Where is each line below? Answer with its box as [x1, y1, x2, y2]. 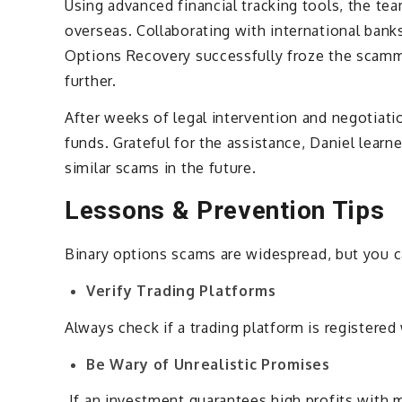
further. [65, 72, 117, 91]
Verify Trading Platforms [86, 281, 281, 300]
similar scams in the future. [65, 159, 257, 178]
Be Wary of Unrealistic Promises [86, 354, 335, 373]
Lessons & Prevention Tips [65, 196, 385, 226]
